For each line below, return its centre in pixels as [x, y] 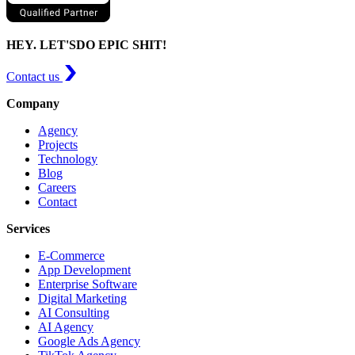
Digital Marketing [82, 298]
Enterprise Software [88, 284]
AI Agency [66, 326]
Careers [57, 187]
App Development [84, 269]
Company [33, 103]
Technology [68, 158]
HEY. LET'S [41, 44]
